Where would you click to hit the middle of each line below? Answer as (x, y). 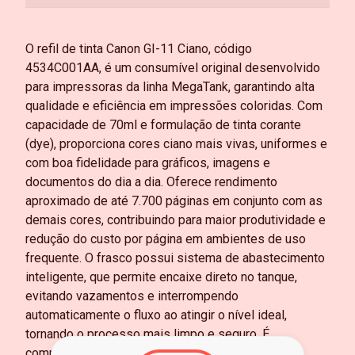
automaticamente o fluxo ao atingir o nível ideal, (156, 315)
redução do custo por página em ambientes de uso (166, 239)
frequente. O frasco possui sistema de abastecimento (175, 258)
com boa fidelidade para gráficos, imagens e (148, 163)
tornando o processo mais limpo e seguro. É (147, 334)
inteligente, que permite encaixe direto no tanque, (161, 277)
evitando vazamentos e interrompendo (132, 296)
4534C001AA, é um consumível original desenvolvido (173, 68)
